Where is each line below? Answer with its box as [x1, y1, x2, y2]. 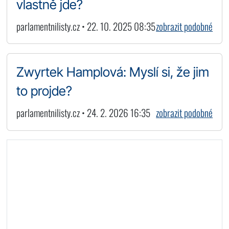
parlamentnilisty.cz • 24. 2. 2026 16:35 [16, 105, 150, 121]
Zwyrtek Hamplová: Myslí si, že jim [16, 64, 209, 80]
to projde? [16, 83, 72, 99]
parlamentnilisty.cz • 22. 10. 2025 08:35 [16, 18, 155, 34]
